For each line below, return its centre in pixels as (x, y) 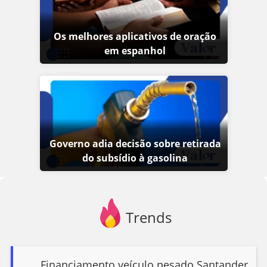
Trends (148, 218)
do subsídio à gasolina (135, 158)
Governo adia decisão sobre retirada (135, 144)
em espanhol (135, 51)
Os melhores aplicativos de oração (135, 37)
